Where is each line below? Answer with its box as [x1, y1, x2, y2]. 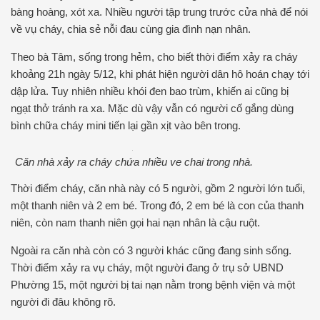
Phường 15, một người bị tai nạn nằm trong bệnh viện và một [11, 279, 295, 291]
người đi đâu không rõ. [11, 296, 116, 308]
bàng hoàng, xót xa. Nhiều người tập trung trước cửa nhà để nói [11, 6, 308, 18]
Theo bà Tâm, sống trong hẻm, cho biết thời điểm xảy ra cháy [11, 51, 298, 63]
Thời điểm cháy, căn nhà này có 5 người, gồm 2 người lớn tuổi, [11, 182, 305, 194]
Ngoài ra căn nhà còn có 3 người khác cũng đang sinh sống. [11, 244, 291, 256]
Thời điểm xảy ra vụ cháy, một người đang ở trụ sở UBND [11, 261, 284, 274]
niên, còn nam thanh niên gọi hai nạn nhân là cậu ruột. [11, 216, 260, 229]
